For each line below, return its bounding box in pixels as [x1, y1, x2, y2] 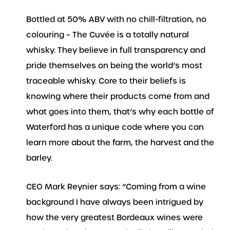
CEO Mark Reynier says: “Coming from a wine [26, 182, 206, 193]
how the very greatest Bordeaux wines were [26, 213, 203, 223]
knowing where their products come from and [26, 91, 209, 102]
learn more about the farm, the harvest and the [26, 137, 214, 148]
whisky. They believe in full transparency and [26, 45, 205, 55]
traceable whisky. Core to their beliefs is [26, 75, 186, 86]
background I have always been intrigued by [26, 197, 203, 208]
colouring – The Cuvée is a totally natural [26, 29, 189, 40]
